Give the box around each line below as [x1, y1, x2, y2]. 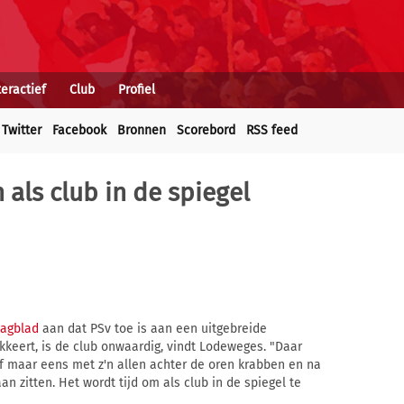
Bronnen [117, 123, 166, 138]
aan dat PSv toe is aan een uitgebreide [39, 321, 267, 337]
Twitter [2, 123, 41, 138]
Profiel [118, 82, 155, 97]
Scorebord [177, 123, 235, 138]
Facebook [52, 123, 106, 138]
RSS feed [246, 123, 298, 138]
